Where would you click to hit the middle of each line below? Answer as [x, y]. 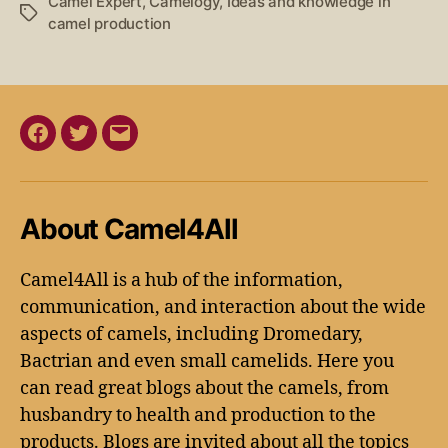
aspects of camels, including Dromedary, [191, 334]
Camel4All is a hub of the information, [181, 280]
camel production [109, 23]
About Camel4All [129, 228]
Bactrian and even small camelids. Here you [207, 361]
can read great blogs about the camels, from [204, 388]
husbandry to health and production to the [198, 415]
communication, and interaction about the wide [223, 307]
